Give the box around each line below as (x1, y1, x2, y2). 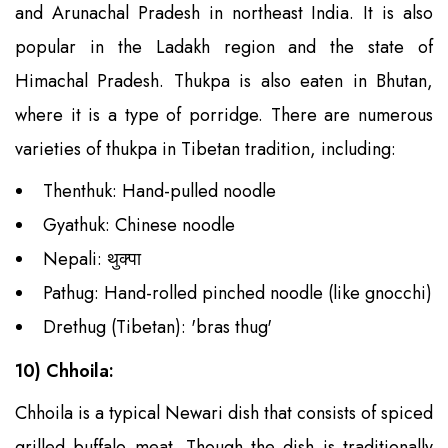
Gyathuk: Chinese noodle (43, 211, 235, 238)
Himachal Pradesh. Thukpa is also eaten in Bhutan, (15, 67, 433, 94)
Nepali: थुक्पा (43, 245, 141, 272)
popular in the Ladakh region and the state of (15, 33, 433, 60)
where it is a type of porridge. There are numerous (15, 101, 433, 128)
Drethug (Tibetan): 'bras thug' (43, 313, 272, 340)
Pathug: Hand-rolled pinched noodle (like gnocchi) (43, 279, 432, 306)
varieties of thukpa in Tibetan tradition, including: (15, 135, 396, 162)
